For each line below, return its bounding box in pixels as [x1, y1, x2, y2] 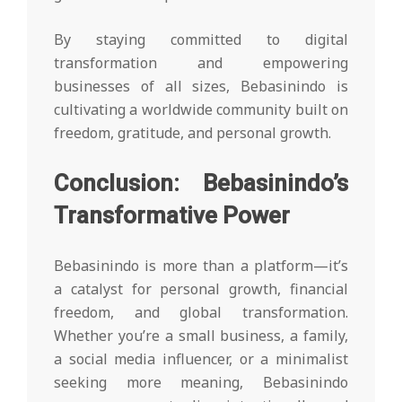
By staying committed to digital [54, 30, 348, 50]
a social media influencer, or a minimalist [54, 349, 348, 370]
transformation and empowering [54, 53, 348, 74]
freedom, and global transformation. [54, 302, 348, 323]
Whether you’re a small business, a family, [54, 326, 348, 346]
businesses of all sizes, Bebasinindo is [54, 76, 348, 97]
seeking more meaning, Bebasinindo [54, 372, 348, 393]
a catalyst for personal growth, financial [54, 279, 348, 300]
